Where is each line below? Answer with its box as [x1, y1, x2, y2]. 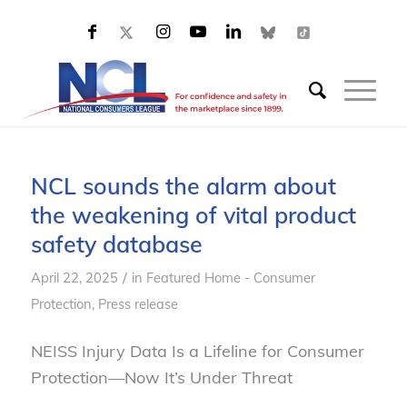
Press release [97, 295, 178, 313]
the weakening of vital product [30, 201, 356, 229]
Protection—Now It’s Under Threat [30, 367, 293, 389]
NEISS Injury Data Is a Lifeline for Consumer [30, 341, 364, 362]
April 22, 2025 [30, 269, 118, 286]
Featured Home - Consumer [145, 269, 315, 286]
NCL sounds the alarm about [30, 172, 336, 200]
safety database [30, 230, 203, 258]
